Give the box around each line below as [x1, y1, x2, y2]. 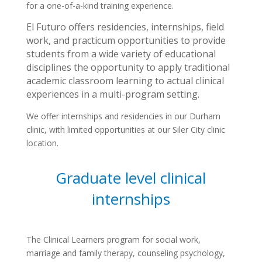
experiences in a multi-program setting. [26, 88, 204, 101]
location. [26, 137, 61, 149]
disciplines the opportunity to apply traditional [26, 61, 230, 74]
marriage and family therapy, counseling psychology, [26, 247, 225, 258]
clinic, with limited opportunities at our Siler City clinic [26, 124, 225, 135]
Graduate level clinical [56, 167, 206, 188]
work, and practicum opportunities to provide [26, 34, 226, 47]
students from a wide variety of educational [26, 47, 216, 60]
